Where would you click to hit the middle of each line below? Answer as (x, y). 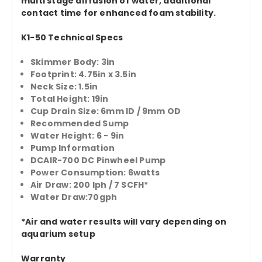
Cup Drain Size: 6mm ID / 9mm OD (106, 111)
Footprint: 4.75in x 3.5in (84, 75)
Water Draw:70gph (74, 197)
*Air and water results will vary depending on (124, 222)
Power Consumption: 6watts (95, 173)
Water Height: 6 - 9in (77, 136)
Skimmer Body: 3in (73, 62)
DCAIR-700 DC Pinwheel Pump (98, 161)
